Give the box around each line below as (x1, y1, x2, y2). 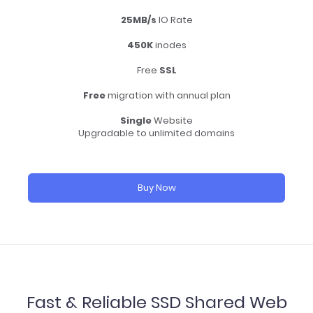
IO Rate (156, 13, 193, 27)
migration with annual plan (105, 89, 231, 102)
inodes (152, 38, 187, 52)
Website (152, 114, 193, 127)
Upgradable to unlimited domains (78, 126, 235, 140)
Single (120, 114, 152, 127)
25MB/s (120, 13, 156, 27)
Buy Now (137, 181, 176, 194)
